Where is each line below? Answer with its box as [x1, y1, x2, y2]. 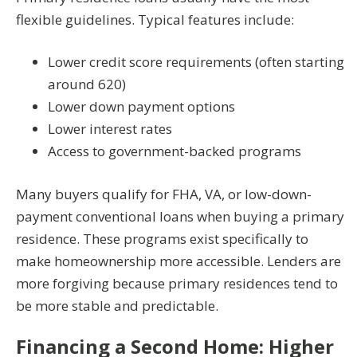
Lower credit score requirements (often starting [48, 53, 344, 72]
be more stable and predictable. [16, 296, 218, 315]
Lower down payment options [48, 97, 235, 116]
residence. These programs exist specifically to [16, 229, 308, 248]
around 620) [48, 75, 126, 94]
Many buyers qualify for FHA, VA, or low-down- [16, 184, 312, 203]
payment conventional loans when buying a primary [16, 206, 344, 226]
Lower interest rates [48, 120, 172, 139]
